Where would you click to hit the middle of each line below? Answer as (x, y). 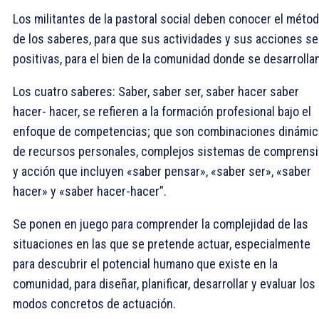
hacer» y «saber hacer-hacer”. (90, 191)
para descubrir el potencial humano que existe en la (145, 263)
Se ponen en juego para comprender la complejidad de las (161, 224)
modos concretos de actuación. (94, 303)
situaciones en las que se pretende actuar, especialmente (162, 244)
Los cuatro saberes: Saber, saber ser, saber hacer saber (156, 91)
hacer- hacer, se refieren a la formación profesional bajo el (162, 111)
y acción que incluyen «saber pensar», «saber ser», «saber (162, 171)
